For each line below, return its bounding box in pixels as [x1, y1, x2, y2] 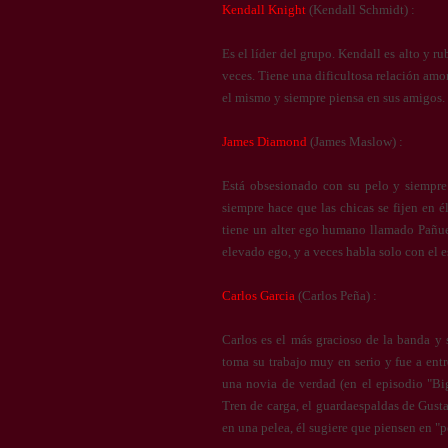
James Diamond [222, 134, 307, 149]
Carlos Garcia [222, 288, 295, 303]
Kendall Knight [222, 2, 306, 17]
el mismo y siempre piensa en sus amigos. [222, 90, 445, 105]
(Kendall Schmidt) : [306, 2, 415, 17]
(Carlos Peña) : [295, 288, 377, 303]
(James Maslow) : [307, 134, 403, 149]
